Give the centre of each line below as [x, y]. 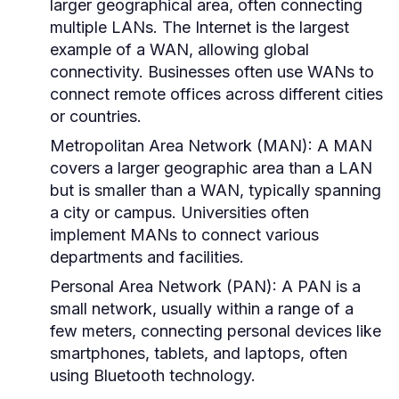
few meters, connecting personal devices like [216, 331]
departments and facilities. [147, 257]
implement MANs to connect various [184, 235]
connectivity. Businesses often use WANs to [212, 72]
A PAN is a [319, 286]
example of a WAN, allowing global [179, 49]
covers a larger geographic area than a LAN [211, 168]
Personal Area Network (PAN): [163, 286]
